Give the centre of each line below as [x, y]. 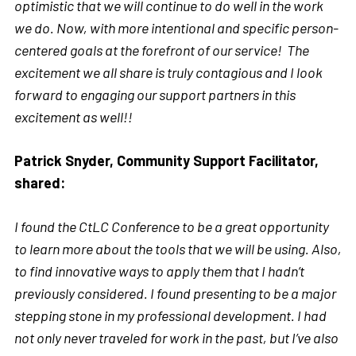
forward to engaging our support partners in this [155, 94]
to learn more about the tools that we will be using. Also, [178, 248]
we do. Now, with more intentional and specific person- [176, 27]
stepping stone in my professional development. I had [170, 315]
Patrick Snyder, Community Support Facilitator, [166, 160]
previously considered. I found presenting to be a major [175, 293]
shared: [40, 182]
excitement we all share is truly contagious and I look [168, 72]
